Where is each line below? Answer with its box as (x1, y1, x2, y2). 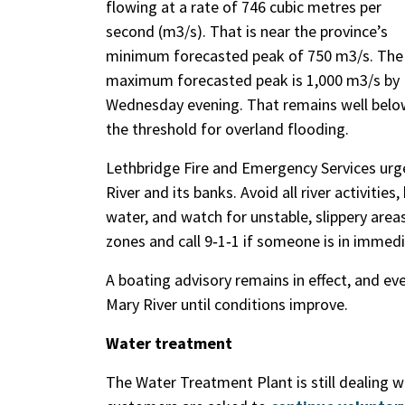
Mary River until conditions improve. (106, 294, 348, 315)
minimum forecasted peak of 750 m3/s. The (106, 45, 403, 66)
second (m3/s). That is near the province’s (106, 21, 388, 42)
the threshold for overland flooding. (106, 118, 349, 139)
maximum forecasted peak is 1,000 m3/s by (106, 70, 400, 90)
